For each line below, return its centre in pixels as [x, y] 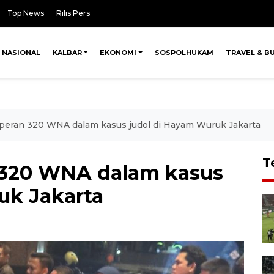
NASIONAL [21, 53]
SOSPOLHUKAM [184, 53]
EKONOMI [118, 53]
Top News [26, 13]
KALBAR [67, 53]
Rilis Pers [73, 13]
